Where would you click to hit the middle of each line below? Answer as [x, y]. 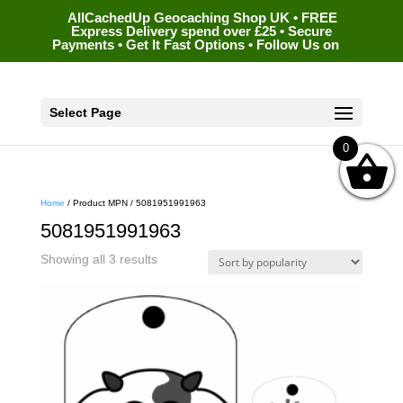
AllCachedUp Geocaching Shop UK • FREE [202, 18]
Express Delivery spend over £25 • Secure [201, 31]
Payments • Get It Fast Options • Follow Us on [195, 45]
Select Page [85, 112]
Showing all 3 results [99, 259]
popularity [184, 294]
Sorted [175, 258]
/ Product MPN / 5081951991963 [135, 203]
